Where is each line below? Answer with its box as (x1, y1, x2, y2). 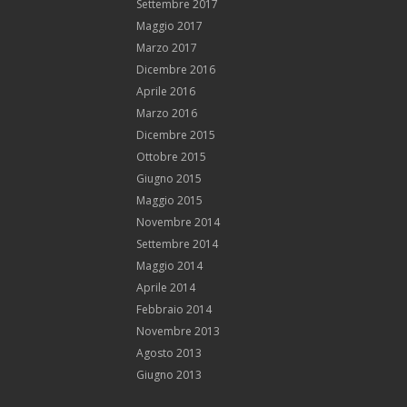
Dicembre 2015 (136, 126, 215, 143)
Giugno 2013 (136, 366, 202, 382)
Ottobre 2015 (136, 148, 206, 164)
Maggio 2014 (136, 257, 203, 273)
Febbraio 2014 (136, 301, 212, 317)
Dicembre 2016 (136, 61, 215, 77)
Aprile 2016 (136, 83, 195, 99)
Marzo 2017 (136, 39, 197, 55)
